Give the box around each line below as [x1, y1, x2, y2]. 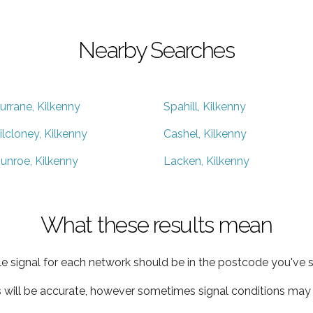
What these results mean [41, 211, 272, 238]
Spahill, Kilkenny [163, 99, 246, 113]
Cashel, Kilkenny [163, 126, 247, 140]
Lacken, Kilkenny [163, 154, 249, 168]
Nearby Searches [78, 36, 235, 63]
